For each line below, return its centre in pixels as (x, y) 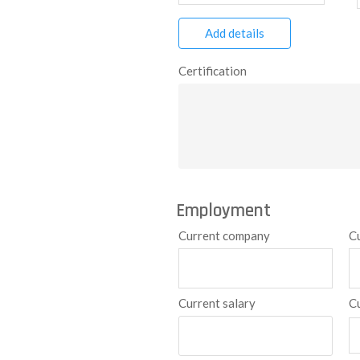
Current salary (217, 303)
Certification (212, 71)
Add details (234, 33)
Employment (223, 211)
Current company (224, 235)
